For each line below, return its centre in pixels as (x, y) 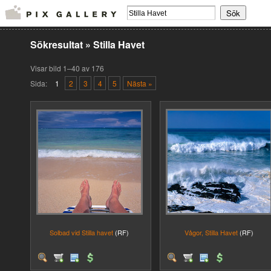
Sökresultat (58, 44)
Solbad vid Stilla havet (81, 232)
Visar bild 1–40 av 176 (67, 68)
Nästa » (139, 83)
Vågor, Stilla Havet (211, 232)
